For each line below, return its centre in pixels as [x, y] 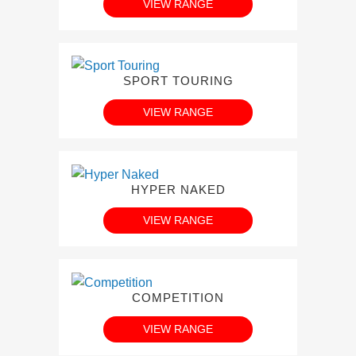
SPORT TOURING [178, 81]
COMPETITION [178, 298]
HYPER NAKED [178, 189]
